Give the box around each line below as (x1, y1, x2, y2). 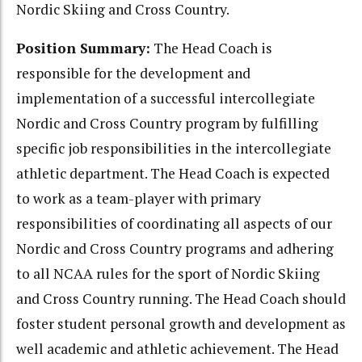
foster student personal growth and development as (16, 314, 346, 333)
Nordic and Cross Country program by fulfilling (16, 114, 318, 133)
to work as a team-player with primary (16, 189, 261, 208)
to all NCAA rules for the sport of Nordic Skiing (16, 264, 320, 283)
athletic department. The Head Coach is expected (16, 164, 330, 183)
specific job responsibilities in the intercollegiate (16, 139, 331, 158)
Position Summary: (16, 39, 150, 57)
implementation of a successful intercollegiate (16, 89, 315, 107)
